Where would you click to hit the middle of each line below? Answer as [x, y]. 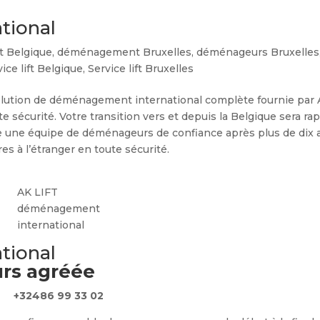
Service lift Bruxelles [141, 69]
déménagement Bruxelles [125, 52]
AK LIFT [38, 192]
